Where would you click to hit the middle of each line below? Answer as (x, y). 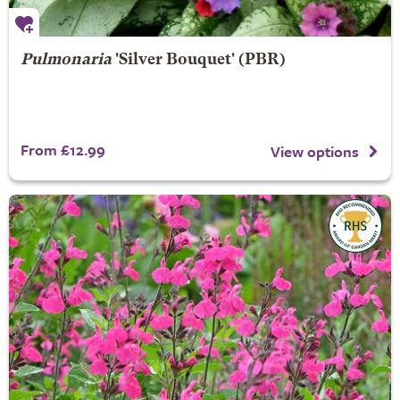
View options (315, 151)
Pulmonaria (66, 60)
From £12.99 (62, 150)
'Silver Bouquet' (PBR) (198, 60)
